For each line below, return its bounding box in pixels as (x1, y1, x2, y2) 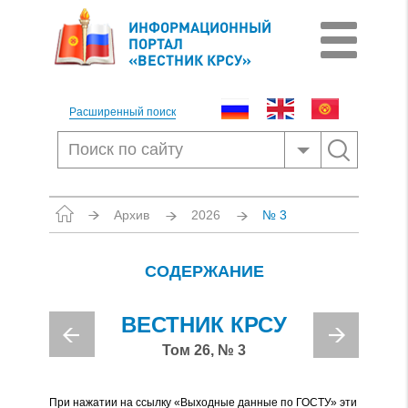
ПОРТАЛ (128, 34, 183, 53)
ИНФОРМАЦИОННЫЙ (128, 17, 271, 36)
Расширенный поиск (69, 106, 176, 118)
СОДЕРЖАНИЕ (144, 262, 264, 280)
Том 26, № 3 (162, 342, 246, 358)
